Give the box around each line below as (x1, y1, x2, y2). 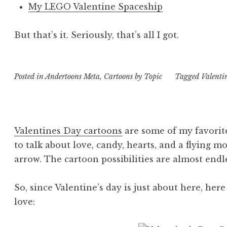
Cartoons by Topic (104, 72, 163, 82)
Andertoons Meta (45, 72, 100, 82)
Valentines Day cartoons (14, 125, 123, 136)
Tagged (174, 72, 201, 82)
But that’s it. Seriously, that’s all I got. (14, 30, 179, 41)
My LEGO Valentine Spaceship (28, 2, 163, 12)
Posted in (14, 72, 46, 82)
